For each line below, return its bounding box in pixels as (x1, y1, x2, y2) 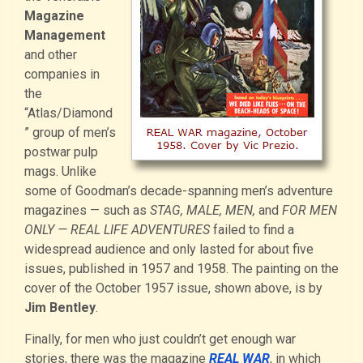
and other (24, 46, 77, 62)
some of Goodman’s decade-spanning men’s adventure (24, 182, 333, 199)
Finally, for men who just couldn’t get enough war (24, 331, 296, 347)
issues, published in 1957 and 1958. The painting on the (24, 260, 339, 276)
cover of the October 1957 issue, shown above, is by (24, 280, 322, 296)
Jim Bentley (24, 299, 96, 315)
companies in (24, 66, 100, 82)
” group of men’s (24, 124, 116, 140)
